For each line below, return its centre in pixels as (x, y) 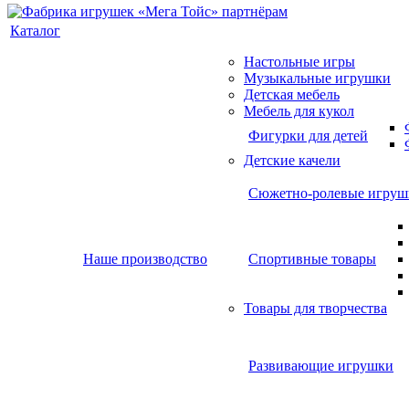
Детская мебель (292, 94)
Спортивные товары (312, 259)
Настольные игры (299, 62)
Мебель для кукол (299, 111)
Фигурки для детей (308, 136)
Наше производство (145, 259)
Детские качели (292, 160)
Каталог (35, 31)
